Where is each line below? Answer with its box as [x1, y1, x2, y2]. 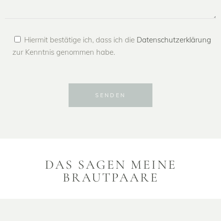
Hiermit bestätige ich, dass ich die [24, 35, 137, 44]
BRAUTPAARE [62, 169, 159, 185]
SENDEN [95, 91, 126, 99]
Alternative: [5, 109, 43, 118]
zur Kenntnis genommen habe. [12, 47, 115, 57]
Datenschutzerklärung [137, 35, 211, 44]
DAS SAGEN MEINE [44, 156, 177, 172]
